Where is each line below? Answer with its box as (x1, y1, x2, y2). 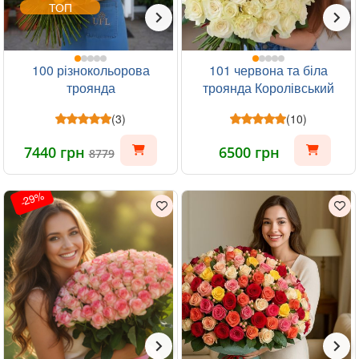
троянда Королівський (203, 78, 334, 97)
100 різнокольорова (31, 60, 150, 79)
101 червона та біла (209, 60, 328, 79)
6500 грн (219, 142, 280, 162)
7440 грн (23, 142, 89, 162)
